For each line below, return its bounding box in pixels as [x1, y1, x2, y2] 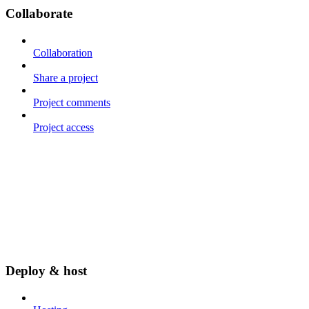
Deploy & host [6, 263, 87, 279]
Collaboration [33, 46, 92, 59]
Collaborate [6, 6, 72, 21]
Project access [33, 121, 94, 133]
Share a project [33, 71, 98, 83]
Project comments [33, 96, 110, 108]
